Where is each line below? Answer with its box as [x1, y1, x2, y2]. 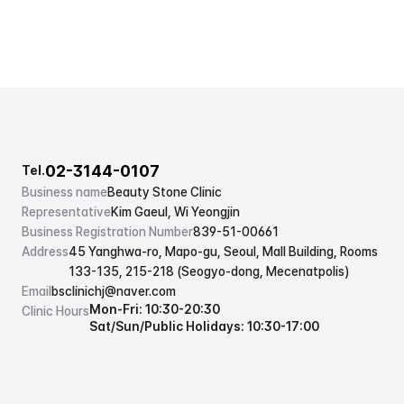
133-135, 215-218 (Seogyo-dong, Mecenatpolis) [69, 264, 349, 279]
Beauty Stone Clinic [107, 185, 222, 199]
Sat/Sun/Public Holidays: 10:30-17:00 [89, 319, 319, 334]
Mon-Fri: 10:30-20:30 [89, 302, 220, 317]
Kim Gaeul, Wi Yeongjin [111, 205, 240, 219]
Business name [22, 185, 107, 199]
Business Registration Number [22, 225, 193, 239]
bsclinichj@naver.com [51, 284, 176, 298]
